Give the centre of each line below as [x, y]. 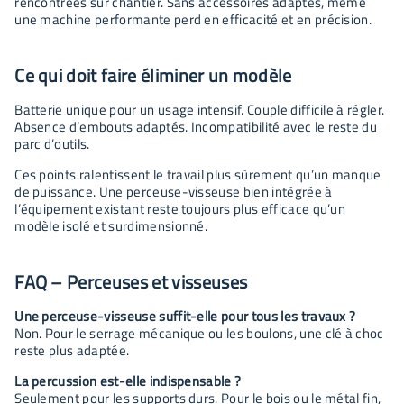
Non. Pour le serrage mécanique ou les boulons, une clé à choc [199, 333]
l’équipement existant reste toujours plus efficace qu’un [180, 208]
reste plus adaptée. [72, 350]
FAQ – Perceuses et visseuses [131, 281]
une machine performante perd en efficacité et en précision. [193, 19]
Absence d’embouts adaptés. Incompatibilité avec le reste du [196, 126]
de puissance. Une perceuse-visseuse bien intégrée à [174, 191]
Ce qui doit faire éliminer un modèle [153, 75]
